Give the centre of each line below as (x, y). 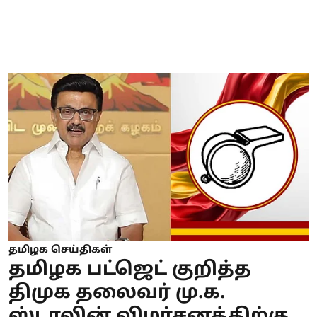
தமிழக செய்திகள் (60, 250)
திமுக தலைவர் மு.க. (117, 294)
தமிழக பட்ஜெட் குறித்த (130, 270)
